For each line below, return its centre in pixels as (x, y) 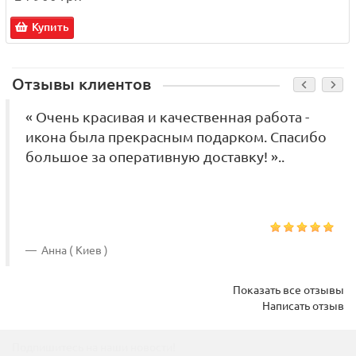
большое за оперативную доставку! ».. (155, 157)
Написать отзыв (303, 306)
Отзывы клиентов (81, 85)
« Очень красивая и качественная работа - (167, 118)
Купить (50, 27)
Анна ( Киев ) (74, 251)
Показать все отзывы (288, 290)
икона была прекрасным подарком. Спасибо (176, 137)
